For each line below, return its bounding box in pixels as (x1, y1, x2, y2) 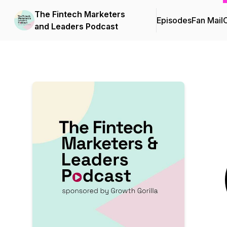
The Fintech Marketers (34, 9, 125, 19)
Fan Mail (192, 15, 223, 25)
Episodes (157, 15, 192, 25)
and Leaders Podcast (34, 21, 118, 31)
